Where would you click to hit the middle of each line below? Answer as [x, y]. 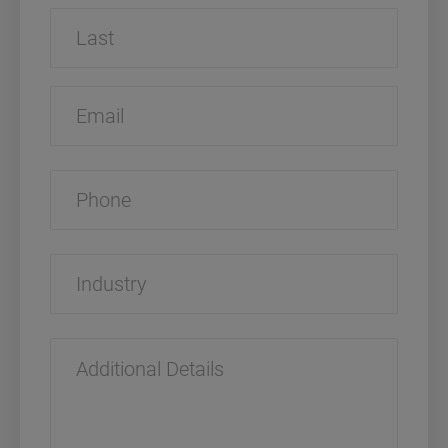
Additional [105, 347]
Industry [97, 263]
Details [92, 367]
